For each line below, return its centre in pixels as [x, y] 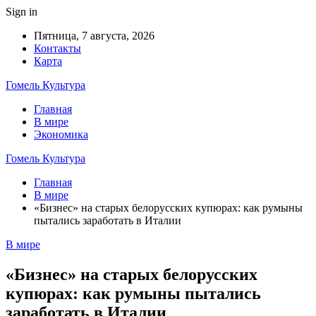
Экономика [61, 134]
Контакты [57, 48]
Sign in [22, 12]
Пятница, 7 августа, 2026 [94, 36]
